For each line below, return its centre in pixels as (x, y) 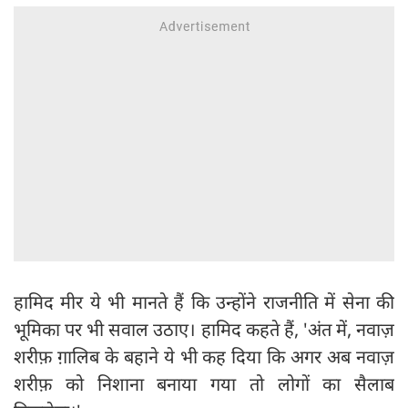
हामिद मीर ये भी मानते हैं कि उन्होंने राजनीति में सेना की (204, 302)
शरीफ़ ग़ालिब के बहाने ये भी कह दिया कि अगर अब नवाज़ (204, 357)
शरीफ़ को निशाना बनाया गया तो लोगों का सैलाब (204, 384)
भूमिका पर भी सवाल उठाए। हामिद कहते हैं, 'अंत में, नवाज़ (204, 330)
